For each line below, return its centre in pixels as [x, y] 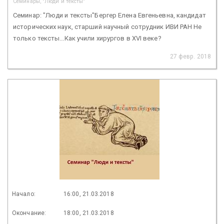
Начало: [24, 194]
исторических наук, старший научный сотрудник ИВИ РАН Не [107, 26]
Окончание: [29, 213]
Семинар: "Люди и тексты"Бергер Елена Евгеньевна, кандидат [109, 15]
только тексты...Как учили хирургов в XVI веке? [88, 38]
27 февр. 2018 [190, 56]
